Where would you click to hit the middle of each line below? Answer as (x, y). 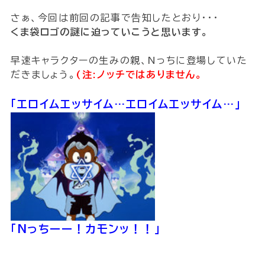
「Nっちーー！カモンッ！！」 (85, 229)
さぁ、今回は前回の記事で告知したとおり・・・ (114, 17)
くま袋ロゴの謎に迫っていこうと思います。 (109, 32)
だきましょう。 (43, 74)
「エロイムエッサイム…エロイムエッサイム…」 (126, 104)
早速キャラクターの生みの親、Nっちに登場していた (129, 60)
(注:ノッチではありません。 (139, 74)
